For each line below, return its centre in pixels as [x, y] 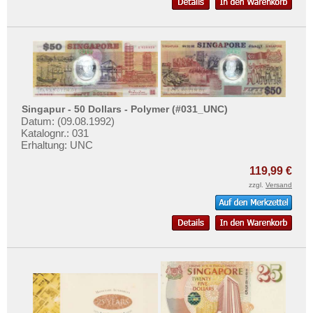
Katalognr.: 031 [55, 133]
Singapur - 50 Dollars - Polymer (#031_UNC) [125, 109]
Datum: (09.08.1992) [68, 122]
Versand [279, 185]
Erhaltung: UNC [57, 145]
